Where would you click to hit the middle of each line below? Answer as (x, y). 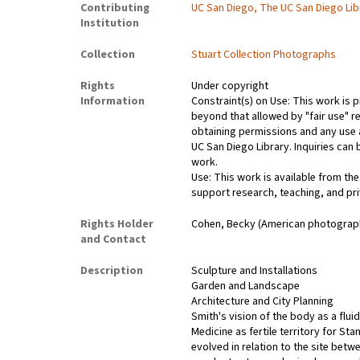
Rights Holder (117, 225)
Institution (110, 24)
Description (112, 271)
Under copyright (230, 86)
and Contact (113, 240)
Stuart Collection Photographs (264, 55)
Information (112, 102)
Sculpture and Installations (255, 271)
